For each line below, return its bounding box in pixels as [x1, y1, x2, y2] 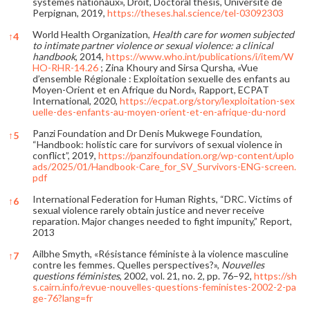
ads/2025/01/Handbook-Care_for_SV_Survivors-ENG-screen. [33, 160, 296, 172]
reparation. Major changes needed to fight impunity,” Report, [33, 215, 292, 227]
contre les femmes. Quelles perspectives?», [33, 258, 221, 271]
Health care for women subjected [152, 28, 294, 40]
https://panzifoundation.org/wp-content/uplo [98, 149, 294, 161]
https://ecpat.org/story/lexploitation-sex [120, 94, 295, 107]
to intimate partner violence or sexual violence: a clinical [33, 39, 273, 51]
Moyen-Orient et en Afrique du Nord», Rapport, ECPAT [33, 83, 269, 95]
